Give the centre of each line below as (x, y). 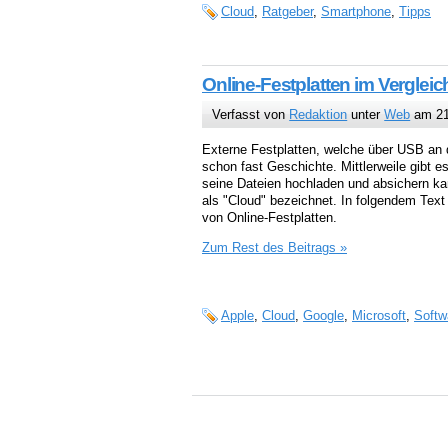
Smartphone (356, 11)
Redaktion (318, 115)
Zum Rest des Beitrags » (274, 247)
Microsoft (379, 316)
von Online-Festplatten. (269, 218)
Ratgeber (287, 11)
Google (323, 316)
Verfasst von (251, 115)
